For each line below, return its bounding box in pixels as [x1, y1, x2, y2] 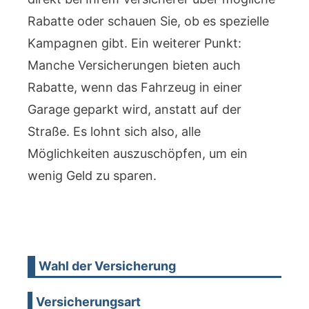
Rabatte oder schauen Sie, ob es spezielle [28, 14, 269, 28]
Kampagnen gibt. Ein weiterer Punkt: [28, 36, 241, 50]
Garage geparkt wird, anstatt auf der [28, 102, 241, 117]
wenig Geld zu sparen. [28, 168, 157, 183]
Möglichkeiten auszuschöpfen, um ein [28, 146, 248, 161]
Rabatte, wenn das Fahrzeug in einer [28, 80, 242, 94]
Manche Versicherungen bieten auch [28, 58, 241, 72]
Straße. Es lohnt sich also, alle [28, 124, 201, 139]
